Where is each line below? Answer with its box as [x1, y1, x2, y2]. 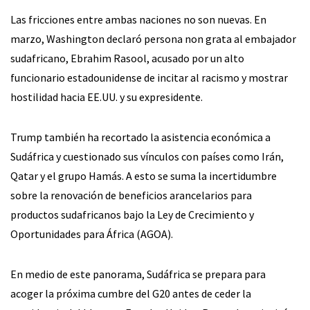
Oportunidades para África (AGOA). [10, 226, 173, 241]
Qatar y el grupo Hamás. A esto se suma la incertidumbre [10, 168, 277, 183]
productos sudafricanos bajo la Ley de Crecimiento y [10, 207, 254, 221]
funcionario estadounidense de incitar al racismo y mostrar [10, 70, 288, 84]
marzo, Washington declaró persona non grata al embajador [10, 31, 296, 46]
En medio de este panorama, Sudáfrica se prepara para [10, 266, 266, 281]
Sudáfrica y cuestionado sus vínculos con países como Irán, [10, 149, 284, 163]
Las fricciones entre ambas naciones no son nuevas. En [10, 12, 266, 26]
